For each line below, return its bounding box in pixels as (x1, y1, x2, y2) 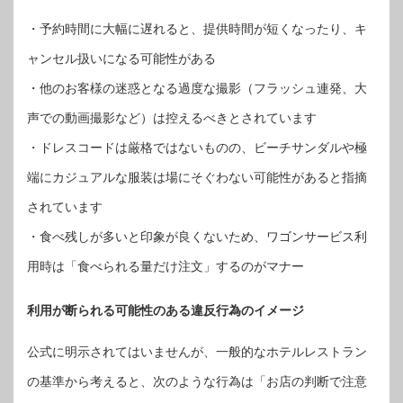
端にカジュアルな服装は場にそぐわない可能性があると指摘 (27, 170, 367, 185)
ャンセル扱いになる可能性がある (27, 51, 216, 67)
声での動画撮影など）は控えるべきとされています (27, 111, 317, 126)
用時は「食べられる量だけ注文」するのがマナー (27, 259, 304, 274)
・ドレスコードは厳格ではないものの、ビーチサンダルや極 (27, 140, 367, 156)
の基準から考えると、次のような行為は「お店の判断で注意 (27, 373, 367, 389)
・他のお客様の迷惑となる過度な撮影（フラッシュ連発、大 (27, 81, 367, 96)
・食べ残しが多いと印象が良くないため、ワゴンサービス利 (27, 229, 367, 245)
